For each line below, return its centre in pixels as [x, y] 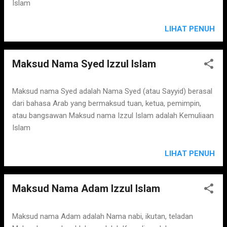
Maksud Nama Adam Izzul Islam [86, 188]
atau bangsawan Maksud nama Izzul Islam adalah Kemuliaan [113, 116]
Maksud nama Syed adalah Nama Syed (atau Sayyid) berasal [112, 91]
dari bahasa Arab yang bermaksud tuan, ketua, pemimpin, [107, 103]
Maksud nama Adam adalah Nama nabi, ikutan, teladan [103, 216]
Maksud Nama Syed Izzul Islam [84, 64]
